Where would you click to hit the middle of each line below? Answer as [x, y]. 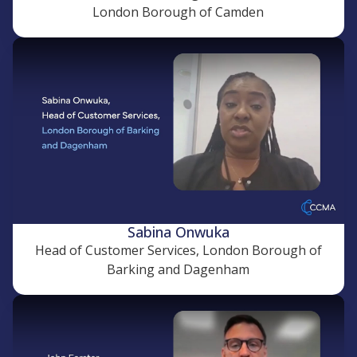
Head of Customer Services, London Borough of [178, 250]
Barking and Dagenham [178, 269]
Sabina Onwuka [178, 232]
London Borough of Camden [178, 12]
